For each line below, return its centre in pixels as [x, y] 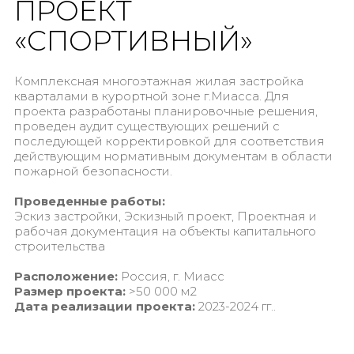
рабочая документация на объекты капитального [165, 231]
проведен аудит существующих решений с [147, 126]
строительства [59, 246]
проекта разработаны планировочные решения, [166, 111]
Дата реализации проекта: [104, 306]
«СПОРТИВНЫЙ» [133, 41]
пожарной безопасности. [93, 171]
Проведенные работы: [89, 201]
